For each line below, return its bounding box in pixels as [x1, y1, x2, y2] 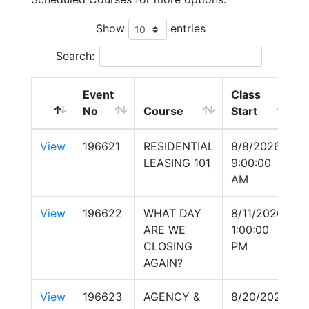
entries [166, 21, 206, 35]
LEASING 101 [143, 156, 210, 170]
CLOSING [143, 239, 192, 253]
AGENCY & [143, 290, 200, 303]
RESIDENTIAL [143, 139, 214, 153]
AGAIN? [143, 256, 183, 270]
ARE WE [143, 223, 186, 237]
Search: [55, 49, 94, 63]
